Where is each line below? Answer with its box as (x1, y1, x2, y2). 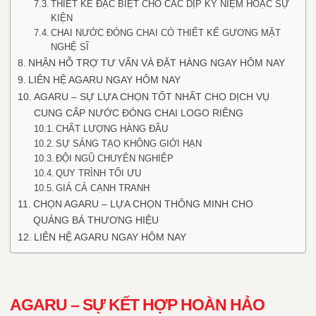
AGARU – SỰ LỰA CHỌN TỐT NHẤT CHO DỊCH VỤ (33, 91, 269, 102)
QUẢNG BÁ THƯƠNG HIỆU (32, 214, 159, 226)
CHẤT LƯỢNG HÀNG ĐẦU (56, 123, 169, 134)
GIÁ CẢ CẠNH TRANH (56, 183, 150, 193)
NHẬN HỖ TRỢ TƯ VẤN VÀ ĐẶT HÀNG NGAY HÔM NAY (28, 57, 285, 68)
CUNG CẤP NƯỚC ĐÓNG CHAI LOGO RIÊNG (33, 107, 243, 119)
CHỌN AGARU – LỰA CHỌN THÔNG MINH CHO (32, 198, 253, 209)
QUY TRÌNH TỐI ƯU (56, 168, 142, 178)
